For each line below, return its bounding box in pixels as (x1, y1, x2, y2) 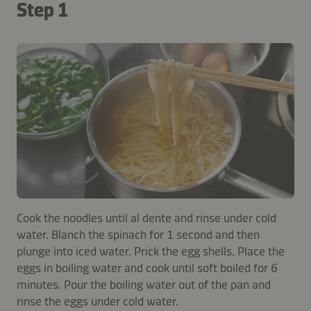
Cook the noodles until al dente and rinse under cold (17, 210, 276, 226)
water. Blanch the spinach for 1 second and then (17, 227, 260, 243)
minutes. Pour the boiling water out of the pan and (17, 277, 271, 293)
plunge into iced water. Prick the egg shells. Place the (17, 244, 285, 260)
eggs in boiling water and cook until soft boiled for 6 (17, 260, 278, 276)
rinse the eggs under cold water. (17, 294, 178, 310)
